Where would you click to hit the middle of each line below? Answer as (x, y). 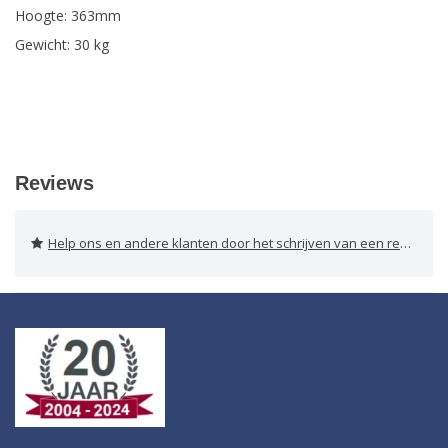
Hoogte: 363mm (68, 16)
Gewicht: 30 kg (62, 45)
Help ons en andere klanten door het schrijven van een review (224, 243)
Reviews (54, 183)
